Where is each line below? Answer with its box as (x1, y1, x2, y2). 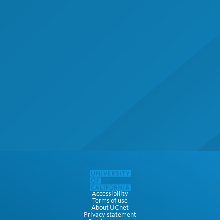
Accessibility (92, 190, 128, 198)
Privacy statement (84, 210, 136, 219)
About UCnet (91, 203, 129, 212)
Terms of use (92, 196, 128, 205)
